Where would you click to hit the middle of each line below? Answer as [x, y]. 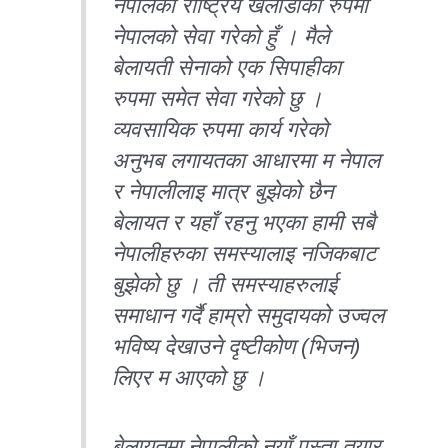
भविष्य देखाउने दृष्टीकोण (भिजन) [236, 346]
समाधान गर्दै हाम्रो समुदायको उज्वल [248, 315]
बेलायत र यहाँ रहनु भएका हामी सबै [244, 222]
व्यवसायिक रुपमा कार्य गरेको [220, 129]
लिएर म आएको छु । [189, 377]
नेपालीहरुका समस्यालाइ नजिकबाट [244, 253]
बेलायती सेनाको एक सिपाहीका [227, 67]
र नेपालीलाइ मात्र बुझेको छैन [223, 191]
